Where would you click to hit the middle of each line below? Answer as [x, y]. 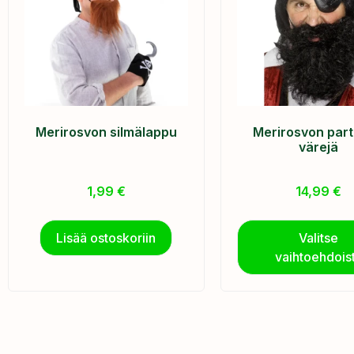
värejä [319, 147]
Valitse [319, 237]
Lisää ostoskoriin [106, 237]
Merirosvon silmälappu [106, 132]
